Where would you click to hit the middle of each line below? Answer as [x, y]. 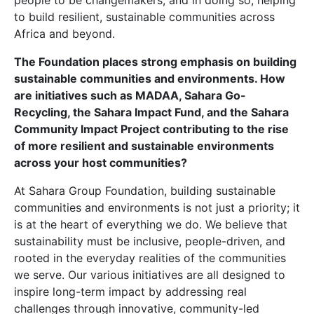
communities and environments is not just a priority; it [157, 207]
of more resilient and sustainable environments [144, 146]
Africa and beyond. [64, 34]
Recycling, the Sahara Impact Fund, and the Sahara [151, 112]
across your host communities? [101, 163]
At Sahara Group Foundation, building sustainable [145, 191]
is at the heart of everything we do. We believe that [151, 224]
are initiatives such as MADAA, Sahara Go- [130, 95]
